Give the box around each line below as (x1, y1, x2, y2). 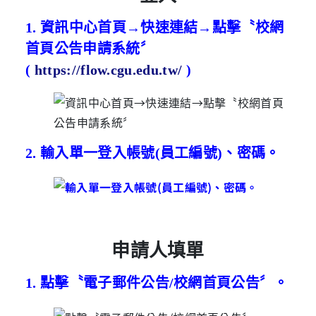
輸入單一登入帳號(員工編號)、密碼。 (39, 145, 280, 161)
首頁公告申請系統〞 (25, 40, 159, 56)
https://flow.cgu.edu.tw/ (34, 61, 183, 78)
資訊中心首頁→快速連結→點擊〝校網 (39, 19, 284, 35)
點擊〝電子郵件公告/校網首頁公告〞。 (39, 275, 288, 291)
